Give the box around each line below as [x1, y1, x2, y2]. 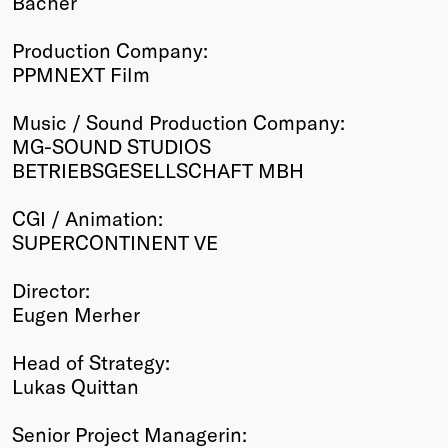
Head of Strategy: [12, 349, 170, 374]
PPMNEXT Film [12, 61, 150, 86]
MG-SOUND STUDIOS [12, 133, 211, 158]
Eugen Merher [12, 301, 140, 326]
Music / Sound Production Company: [12, 109, 345, 134]
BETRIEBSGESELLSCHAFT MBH [12, 157, 304, 182]
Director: [12, 277, 90, 302]
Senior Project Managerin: [12, 421, 247, 446]
